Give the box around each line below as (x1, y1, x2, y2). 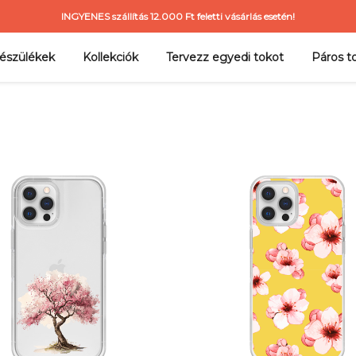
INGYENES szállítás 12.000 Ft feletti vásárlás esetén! (61, 10, 295, 22)
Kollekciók (82, 50, 138, 64)
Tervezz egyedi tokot (165, 50, 284, 64)
